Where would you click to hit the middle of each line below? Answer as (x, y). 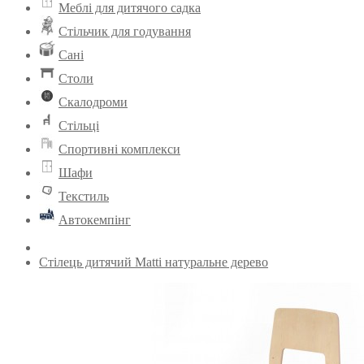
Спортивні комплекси (119, 149)
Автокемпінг (95, 220)
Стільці (79, 126)
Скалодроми (93, 102)
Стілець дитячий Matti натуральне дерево (154, 262)
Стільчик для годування (125, 31)
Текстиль (84, 196)
